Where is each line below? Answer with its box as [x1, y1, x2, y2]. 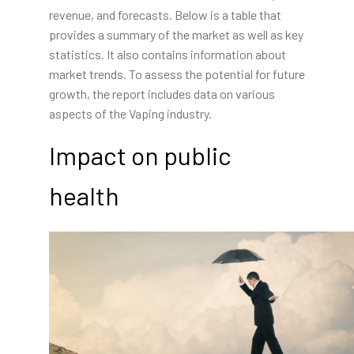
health [48, 180, 119, 211]
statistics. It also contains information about [48, 47, 286, 62]
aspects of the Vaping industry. [48, 106, 212, 122]
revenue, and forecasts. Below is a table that [48, 7, 281, 23]
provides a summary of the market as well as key [48, 27, 303, 43]
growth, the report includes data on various [48, 86, 275, 102]
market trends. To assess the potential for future [48, 66, 305, 82]
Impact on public [48, 140, 232, 171]
